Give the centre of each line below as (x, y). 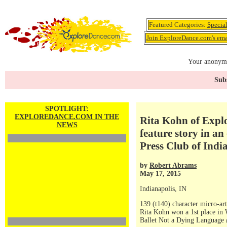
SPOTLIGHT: (67, 109)
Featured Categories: (178, 25)
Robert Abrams (173, 165)
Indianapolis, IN (163, 189)
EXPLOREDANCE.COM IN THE (67, 117)
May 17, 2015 (160, 173)
